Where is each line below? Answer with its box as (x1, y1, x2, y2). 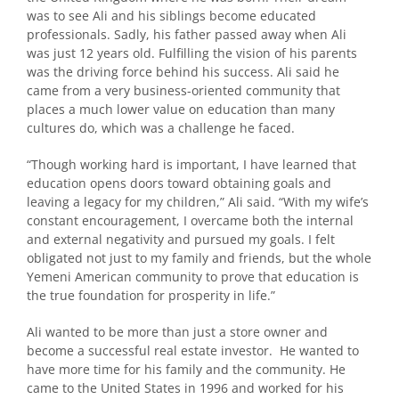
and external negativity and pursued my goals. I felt (27, 230, 335, 248)
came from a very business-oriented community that (27, 81, 340, 99)
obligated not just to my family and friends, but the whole (27, 248, 371, 266)
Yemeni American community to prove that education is (27, 267, 359, 285)
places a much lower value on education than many (27, 100, 335, 118)
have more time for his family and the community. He (27, 360, 346, 378)
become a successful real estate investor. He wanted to (27, 341, 359, 359)
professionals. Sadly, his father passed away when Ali (27, 25, 346, 43)
